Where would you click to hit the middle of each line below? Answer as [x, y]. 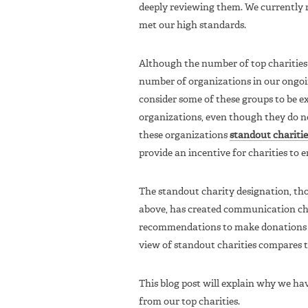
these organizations [184, 135]
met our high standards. [192, 25]
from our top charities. [189, 301]
